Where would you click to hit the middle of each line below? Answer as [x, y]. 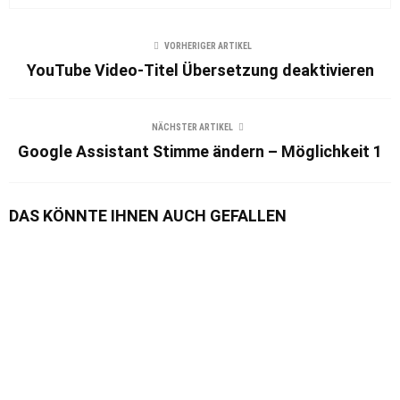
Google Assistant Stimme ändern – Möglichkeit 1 [200, 151]
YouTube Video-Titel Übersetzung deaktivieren [200, 70]
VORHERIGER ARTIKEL [208, 46]
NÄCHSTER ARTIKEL [192, 127]
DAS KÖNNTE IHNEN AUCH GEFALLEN [148, 215]
